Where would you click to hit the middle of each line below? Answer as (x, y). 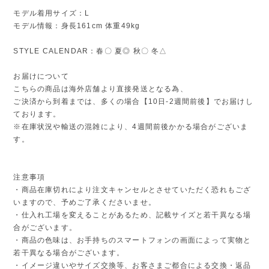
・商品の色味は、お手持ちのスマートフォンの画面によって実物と (132, 240)
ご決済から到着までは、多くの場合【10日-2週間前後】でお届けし (133, 101)
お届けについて (41, 76)
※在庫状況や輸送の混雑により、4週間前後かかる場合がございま (131, 126)
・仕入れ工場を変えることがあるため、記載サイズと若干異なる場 (132, 215)
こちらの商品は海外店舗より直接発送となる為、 (101, 89)
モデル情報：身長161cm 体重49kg (77, 26)
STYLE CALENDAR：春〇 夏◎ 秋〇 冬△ (90, 51)
